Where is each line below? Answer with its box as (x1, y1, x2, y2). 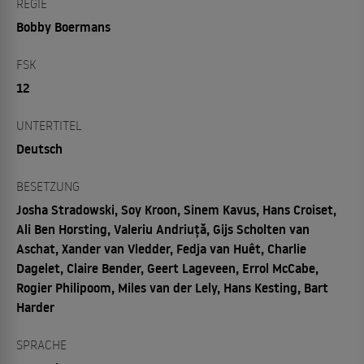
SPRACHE (16, 336, 67, 353)
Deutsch (16, 140, 63, 158)
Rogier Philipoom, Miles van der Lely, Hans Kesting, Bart (16, 279, 328, 297)
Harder (16, 298, 54, 316)
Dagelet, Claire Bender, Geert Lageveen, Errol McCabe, (16, 259, 318, 277)
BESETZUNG (16, 178, 80, 194)
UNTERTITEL (16, 117, 82, 133)
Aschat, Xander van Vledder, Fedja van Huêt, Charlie (16, 240, 306, 258)
